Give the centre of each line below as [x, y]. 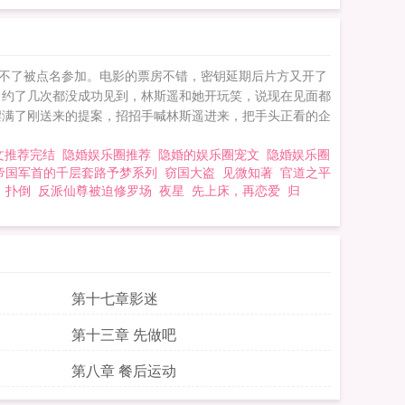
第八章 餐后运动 [124, 370]
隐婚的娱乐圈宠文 [212, 154]
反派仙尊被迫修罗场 [95, 190]
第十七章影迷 [115, 298]
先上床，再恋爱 [236, 190]
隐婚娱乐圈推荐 [110, 154]
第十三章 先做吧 [124, 334]
